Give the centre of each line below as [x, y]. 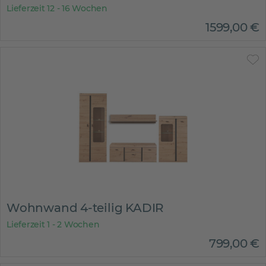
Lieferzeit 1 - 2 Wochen [53, 224]
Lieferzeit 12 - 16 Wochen [57, 8]
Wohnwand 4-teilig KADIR [85, 208]
